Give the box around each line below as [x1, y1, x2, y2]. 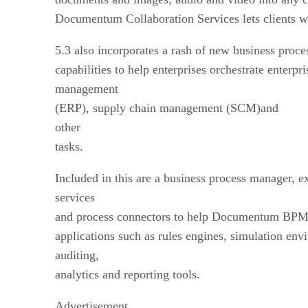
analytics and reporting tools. [55, 267, 200, 281]
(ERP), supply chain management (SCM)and [55, 100, 278, 115]
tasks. [55, 139, 83, 153]
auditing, [55, 247, 99, 262]
